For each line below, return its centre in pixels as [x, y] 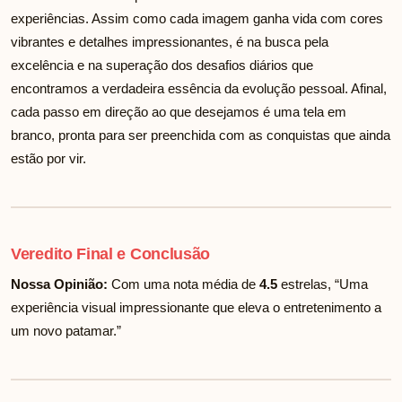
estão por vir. [48, 159]
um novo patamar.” [66, 331]
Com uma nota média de [184, 284]
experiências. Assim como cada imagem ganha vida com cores [197, 19]
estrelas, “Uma [323, 284]
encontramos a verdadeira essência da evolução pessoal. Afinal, [199, 89]
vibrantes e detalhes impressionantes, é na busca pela [170, 42]
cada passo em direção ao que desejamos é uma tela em [179, 112]
